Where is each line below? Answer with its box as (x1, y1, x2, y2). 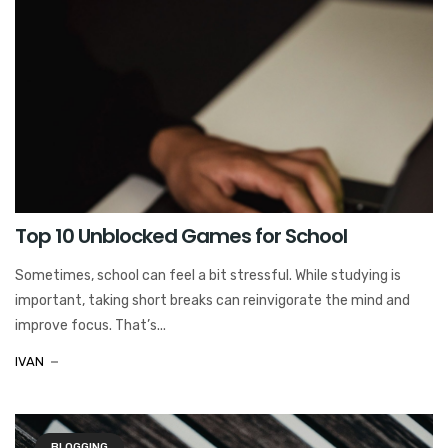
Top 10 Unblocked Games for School (15, 221, 347, 250)
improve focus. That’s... (15, 316, 166, 334)
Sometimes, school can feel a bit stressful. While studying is (15, 266, 401, 284)
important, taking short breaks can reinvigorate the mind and (15, 291, 410, 309)
